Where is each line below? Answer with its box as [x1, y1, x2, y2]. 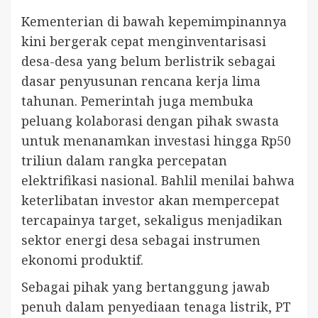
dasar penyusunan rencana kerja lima [21, 72, 261, 90]
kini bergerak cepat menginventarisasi [21, 33, 266, 50]
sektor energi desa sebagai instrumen [21, 231, 261, 249]
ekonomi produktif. [21, 251, 143, 269]
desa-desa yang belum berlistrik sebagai [21, 53, 275, 70]
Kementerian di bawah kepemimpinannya [21, 13, 287, 31]
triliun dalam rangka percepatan [21, 152, 227, 170]
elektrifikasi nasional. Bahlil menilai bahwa [21, 172, 295, 190]
